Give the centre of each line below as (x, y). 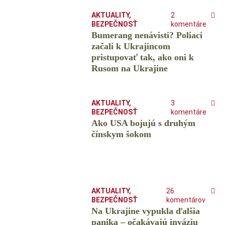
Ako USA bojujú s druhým (143, 123)
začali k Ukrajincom (131, 46)
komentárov (186, 200)
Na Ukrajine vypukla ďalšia (145, 211)
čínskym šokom (121, 134)
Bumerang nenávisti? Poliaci (147, 35)
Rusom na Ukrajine (129, 69)
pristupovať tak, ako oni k (142, 58)
